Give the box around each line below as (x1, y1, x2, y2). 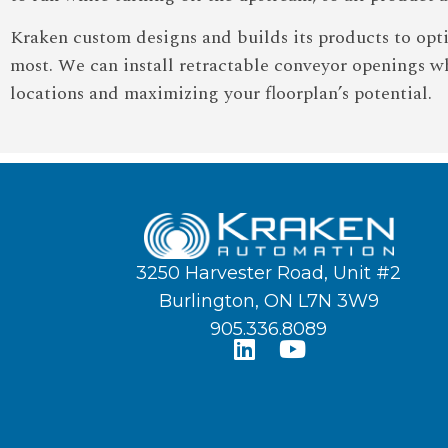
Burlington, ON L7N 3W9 (158, 290, 379, 313)
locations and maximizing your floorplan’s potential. (10, 80, 432, 108)
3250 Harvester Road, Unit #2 (136, 262, 402, 285)
